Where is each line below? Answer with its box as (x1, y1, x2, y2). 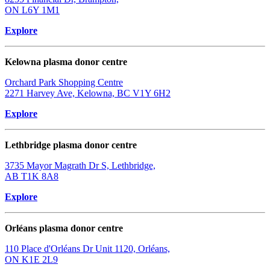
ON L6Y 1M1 (5, 5, 60, 16)
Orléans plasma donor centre (5, 223, 123, 234)
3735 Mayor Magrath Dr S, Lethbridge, (5, 160, 155, 171)
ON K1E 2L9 (5, 254, 58, 265)
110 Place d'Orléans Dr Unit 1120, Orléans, (5, 243, 170, 254)
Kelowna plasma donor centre (5, 57, 127, 67)
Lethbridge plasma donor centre (5, 140, 137, 151)
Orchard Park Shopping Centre (5, 77, 123, 88)
